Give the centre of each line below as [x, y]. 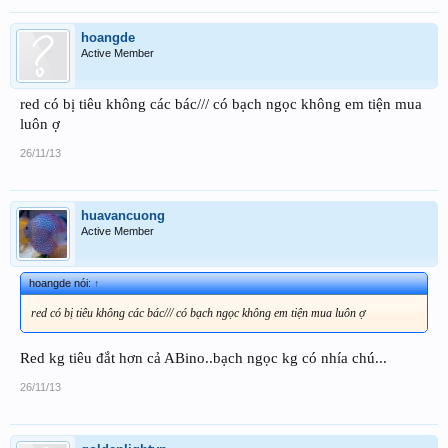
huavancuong [123, 215]
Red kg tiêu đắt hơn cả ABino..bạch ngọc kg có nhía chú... [203, 357]
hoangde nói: [61, 282]
